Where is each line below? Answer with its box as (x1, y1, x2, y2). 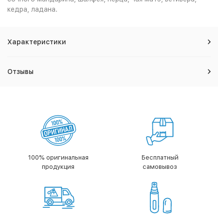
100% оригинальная (28, 154, 89, 161)
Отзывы (7, 68, 34, 75)
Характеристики (7, 38, 66, 46)
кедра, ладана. (7, 5, 57, 13)
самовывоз (143, 163, 177, 170)
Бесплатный (141, 154, 179, 161)
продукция (42, 163, 74, 170)
